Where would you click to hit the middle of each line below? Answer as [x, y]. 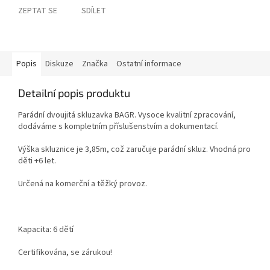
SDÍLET [94, 11]
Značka [95, 64]
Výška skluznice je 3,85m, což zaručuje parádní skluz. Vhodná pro [134, 150]
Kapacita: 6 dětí [46, 230]
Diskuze [59, 64]
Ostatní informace [149, 64]
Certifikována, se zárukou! [65, 253]
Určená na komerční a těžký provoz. [83, 184]
